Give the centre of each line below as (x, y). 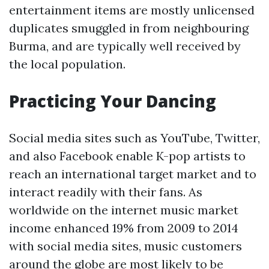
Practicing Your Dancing (113, 101)
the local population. (67, 64)
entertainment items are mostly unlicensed (132, 10)
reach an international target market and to (133, 174)
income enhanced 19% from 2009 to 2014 (124, 228)
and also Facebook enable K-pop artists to (127, 156)
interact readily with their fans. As (106, 192)
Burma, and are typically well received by (125, 46)
